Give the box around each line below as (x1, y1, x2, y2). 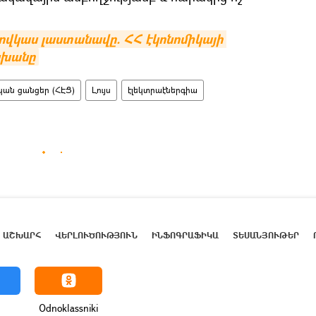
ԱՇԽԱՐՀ (3, 229, 41, 241)
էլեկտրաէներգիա (128, 83, 197, 96)
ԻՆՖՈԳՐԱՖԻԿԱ (152, 229, 219, 241)
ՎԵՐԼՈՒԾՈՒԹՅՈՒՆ (55, 229, 138, 241)
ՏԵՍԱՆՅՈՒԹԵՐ (233, 229, 299, 241)
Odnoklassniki (39, 300, 98, 315)
